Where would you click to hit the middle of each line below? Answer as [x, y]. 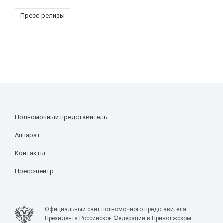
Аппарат [28, 135]
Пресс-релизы [43, 15]
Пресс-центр [34, 171]
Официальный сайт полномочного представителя [115, 209]
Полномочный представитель [61, 117]
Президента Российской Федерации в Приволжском [118, 218]
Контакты [30, 153]
